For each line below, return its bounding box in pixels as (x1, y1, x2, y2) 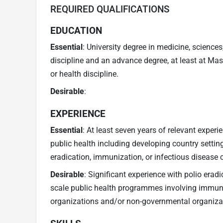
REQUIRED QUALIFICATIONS (50, 3, 169, 15)
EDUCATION (50, 24, 102, 36)
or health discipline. (50, 69, 118, 79)
